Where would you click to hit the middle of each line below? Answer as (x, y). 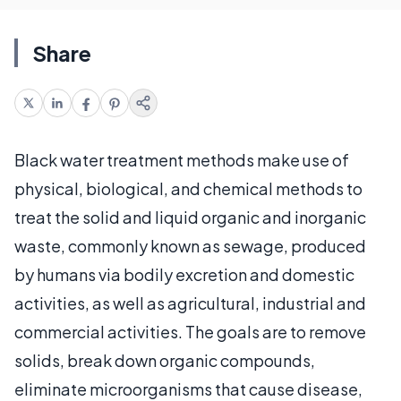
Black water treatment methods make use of (182, 159)
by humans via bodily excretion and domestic (184, 274)
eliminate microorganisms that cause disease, (188, 388)
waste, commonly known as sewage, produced (190, 245)
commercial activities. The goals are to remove (190, 331)
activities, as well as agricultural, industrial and (190, 303)
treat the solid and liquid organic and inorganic (190, 217)
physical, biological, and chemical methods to (188, 188)
